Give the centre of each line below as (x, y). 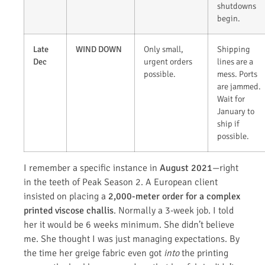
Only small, (164, 49)
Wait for (231, 99)
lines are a (235, 62)
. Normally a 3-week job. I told (174, 211)
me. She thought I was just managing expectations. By (132, 239)
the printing (204, 253)
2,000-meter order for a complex (174, 197)
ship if (228, 124)
